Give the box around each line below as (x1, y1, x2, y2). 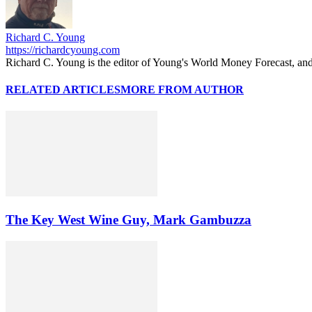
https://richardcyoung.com (6, 43, 120, 56)
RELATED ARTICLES (6, 84, 120, 96)
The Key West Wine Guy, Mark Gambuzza (6, 212, 251, 228)
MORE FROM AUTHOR (120, 84, 244, 96)
